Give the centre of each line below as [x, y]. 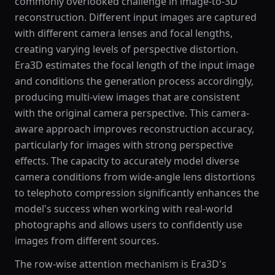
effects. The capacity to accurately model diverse [127, 161]
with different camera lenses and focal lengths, [124, 33]
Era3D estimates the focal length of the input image [135, 65]
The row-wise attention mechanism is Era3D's [121, 264]
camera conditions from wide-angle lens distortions [135, 177]
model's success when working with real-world [124, 209]
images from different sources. [87, 241]
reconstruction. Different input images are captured [136, 17]
